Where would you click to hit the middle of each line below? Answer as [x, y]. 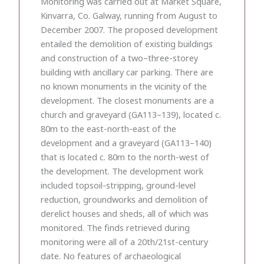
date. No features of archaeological [111, 255]
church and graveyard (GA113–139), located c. [131, 114]
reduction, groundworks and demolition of [124, 199]
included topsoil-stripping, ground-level [118, 185]
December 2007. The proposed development [129, 29]
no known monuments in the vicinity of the [124, 86]
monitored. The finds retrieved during [115, 227]
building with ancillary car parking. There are [127, 72]
